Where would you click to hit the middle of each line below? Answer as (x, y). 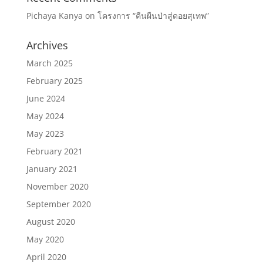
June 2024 (45, 98)
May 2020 (45, 239)
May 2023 (45, 134)
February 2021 (54, 151)
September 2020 (58, 204)
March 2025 (49, 63)
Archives (47, 45)
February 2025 (54, 81)
